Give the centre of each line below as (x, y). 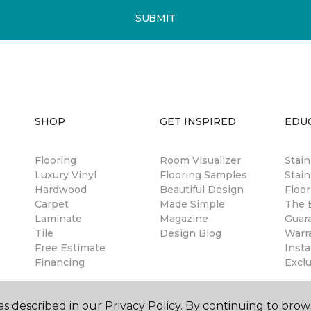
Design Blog (191, 233)
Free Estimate (70, 248)
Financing (60, 262)
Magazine (184, 219)
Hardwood (61, 190)
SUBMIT (155, 18)
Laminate (58, 219)
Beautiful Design (202, 190)
